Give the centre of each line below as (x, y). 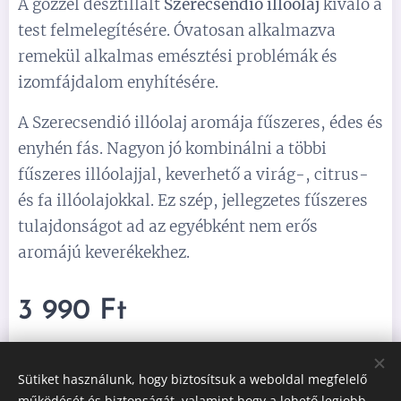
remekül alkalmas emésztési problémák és (178, 56)
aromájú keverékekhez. (104, 252)
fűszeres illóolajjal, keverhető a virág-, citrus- (193, 175)
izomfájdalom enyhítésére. (118, 82)
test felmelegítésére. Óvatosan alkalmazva (177, 30)
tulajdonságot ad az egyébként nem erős (168, 226)
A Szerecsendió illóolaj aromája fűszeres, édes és (200, 123)
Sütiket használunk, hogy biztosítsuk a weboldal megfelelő (192, 379)
